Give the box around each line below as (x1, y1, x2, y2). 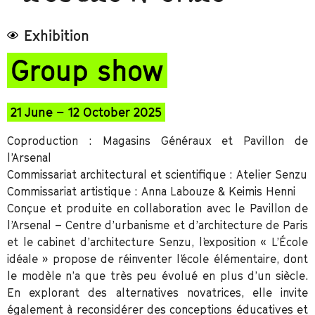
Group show (11, 53, 164, 88)
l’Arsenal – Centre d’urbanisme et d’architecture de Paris (7, 218, 308, 233)
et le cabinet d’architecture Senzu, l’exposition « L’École (7, 235, 308, 250)
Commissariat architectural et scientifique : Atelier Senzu (7, 167, 307, 182)
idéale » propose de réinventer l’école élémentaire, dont (7, 252, 308, 266)
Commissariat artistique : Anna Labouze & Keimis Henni (7, 184, 295, 199)
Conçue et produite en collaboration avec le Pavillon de (7, 201, 308, 216)
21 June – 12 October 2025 (11, 104, 162, 120)
